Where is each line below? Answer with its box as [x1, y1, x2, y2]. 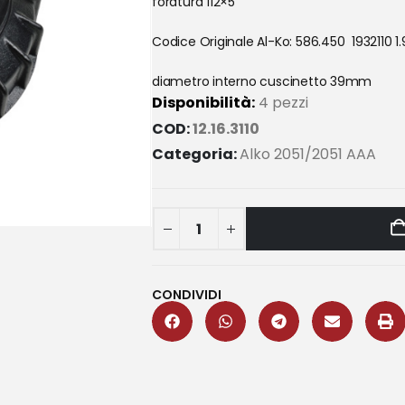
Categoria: [152, 144, 240, 165]
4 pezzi [255, 92, 308, 114]
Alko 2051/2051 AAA [240, 144, 376, 165]
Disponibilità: [152, 92, 255, 114]
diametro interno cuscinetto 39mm [152, 72, 372, 91]
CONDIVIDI [152, 286, 221, 305]
